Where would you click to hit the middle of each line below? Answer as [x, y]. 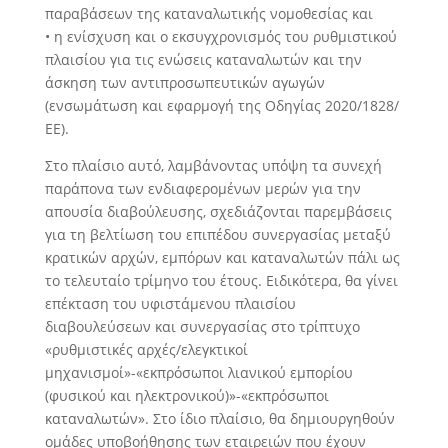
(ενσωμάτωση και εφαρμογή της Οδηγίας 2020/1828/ [221, 106]
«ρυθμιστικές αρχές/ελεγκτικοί [146, 350]
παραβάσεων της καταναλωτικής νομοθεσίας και [208, 14]
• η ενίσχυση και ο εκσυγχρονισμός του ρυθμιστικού [220, 37]
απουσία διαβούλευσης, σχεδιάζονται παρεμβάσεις [218, 212]
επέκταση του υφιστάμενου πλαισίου [170, 304]
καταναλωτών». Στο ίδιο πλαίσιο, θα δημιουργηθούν [219, 419]
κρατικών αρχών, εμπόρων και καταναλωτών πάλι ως [222, 258]
